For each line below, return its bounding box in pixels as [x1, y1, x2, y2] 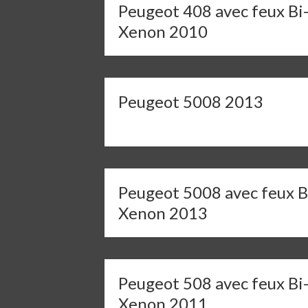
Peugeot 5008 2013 [118, 91, 263, 111]
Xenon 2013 [118, 203, 208, 223]
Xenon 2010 [118, 21, 208, 41]
